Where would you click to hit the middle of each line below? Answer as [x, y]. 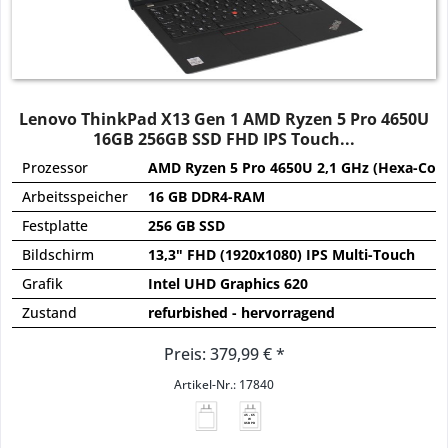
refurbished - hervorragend [242, 313]
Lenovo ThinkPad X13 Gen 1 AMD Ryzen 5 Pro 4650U [224, 119]
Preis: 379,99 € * [224, 354]
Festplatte [55, 226]
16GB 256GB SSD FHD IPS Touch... [224, 139]
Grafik [43, 284]
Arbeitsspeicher [75, 197]
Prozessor [55, 168]
